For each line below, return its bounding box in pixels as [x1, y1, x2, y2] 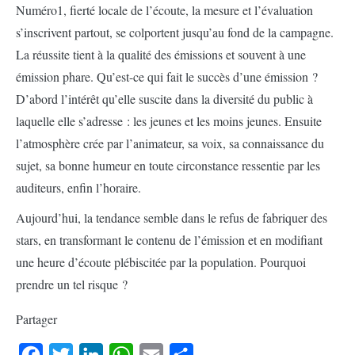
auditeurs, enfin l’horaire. [16, 179, 141, 196]
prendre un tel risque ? [16, 276, 128, 292]
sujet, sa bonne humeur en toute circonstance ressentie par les [16, 157, 320, 174]
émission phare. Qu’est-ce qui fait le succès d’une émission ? [16, 68, 318, 85]
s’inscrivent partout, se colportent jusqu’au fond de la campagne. [16, 24, 334, 40]
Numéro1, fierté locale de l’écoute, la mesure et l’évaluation [16, 2, 313, 18]
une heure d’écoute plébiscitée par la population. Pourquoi [16, 254, 306, 270]
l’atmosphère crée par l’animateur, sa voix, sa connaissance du [16, 135, 324, 151]
